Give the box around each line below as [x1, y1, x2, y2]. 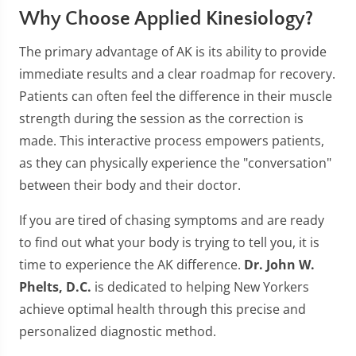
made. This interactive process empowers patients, [19, 132, 324, 149]
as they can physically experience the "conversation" [19, 154, 331, 172]
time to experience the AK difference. [19, 256, 244, 273]
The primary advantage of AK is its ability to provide [19, 43, 327, 60]
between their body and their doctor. [19, 176, 241, 194]
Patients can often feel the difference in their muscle [19, 87, 332, 105]
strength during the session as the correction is [19, 110, 304, 127]
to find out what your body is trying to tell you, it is [19, 234, 319, 251]
